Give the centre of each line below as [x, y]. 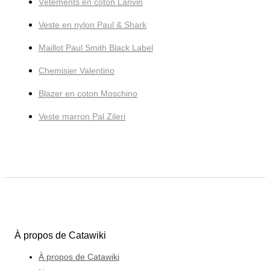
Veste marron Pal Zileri [82, 117]
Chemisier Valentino [77, 71]
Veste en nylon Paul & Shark [93, 25]
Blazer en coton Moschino [88, 94]
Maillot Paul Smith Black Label [96, 48]
